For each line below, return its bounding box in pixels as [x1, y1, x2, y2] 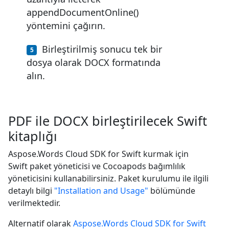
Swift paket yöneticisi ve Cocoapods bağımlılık [8, 160, 186, 172]
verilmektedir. [8, 197, 60, 209]
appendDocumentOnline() [27, 6, 139, 18]
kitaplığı [8, 127, 57, 145]
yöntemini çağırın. [27, 19, 105, 32]
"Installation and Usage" [54, 185, 148, 196]
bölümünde [148, 185, 195, 196]
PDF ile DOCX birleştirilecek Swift [8, 111, 207, 129]
